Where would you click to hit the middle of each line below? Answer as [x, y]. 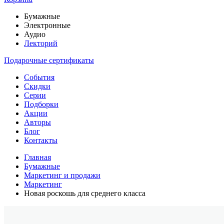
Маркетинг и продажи [62, 175]
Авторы [37, 122]
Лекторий [41, 43]
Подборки [41, 104]
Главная [37, 157]
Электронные [47, 25]
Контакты [41, 140]
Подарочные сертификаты [49, 60]
